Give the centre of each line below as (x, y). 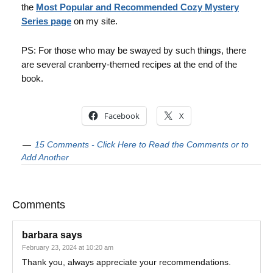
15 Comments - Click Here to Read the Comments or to (142, 144)
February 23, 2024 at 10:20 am (68, 247)
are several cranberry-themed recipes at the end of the (129, 64)
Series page (46, 21)
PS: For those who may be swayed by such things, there (134, 50)
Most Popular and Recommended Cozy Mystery (137, 7)
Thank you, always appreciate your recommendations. (126, 262)
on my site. (96, 21)
